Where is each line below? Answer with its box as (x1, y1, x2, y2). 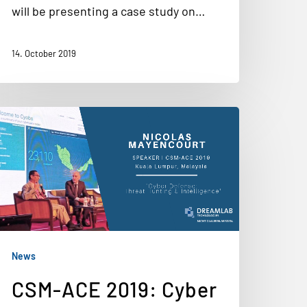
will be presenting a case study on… (12, 3, 205, 19)
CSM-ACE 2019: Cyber (12, 277, 217, 302)
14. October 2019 (12, 48, 76, 60)
